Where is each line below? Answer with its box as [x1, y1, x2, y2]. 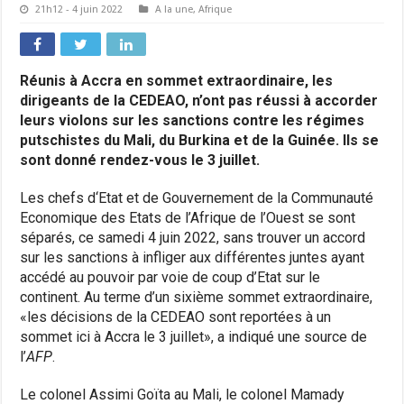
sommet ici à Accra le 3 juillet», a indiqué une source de [20, 327, 368, 345]
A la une [155, 3, 194, 15]
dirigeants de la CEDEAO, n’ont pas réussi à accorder [20, 91, 379, 109]
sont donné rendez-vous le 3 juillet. [20, 151, 261, 169]
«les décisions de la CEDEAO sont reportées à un [20, 308, 332, 326]
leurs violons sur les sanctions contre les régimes [20, 111, 365, 129]
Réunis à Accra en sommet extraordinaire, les [20, 71, 334, 89]
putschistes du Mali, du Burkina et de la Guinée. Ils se [20, 131, 380, 149]
